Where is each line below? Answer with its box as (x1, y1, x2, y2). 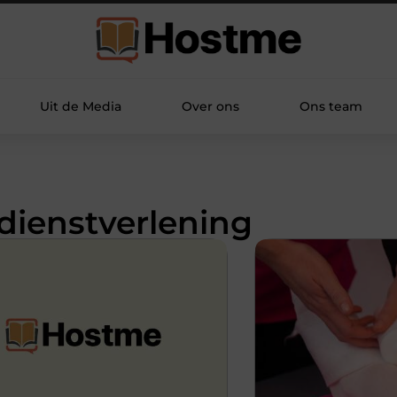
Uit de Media (39, 98, 121, 114)
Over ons (181, 98, 239, 114)
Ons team (299, 98, 362, 114)
